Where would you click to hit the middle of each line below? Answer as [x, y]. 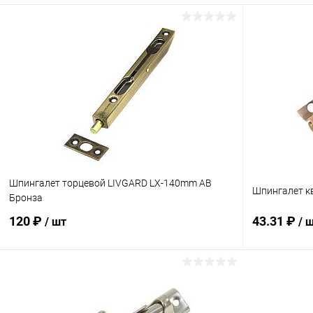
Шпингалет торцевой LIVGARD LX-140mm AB [110, 183]
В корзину [130, 279]
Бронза [26, 198]
